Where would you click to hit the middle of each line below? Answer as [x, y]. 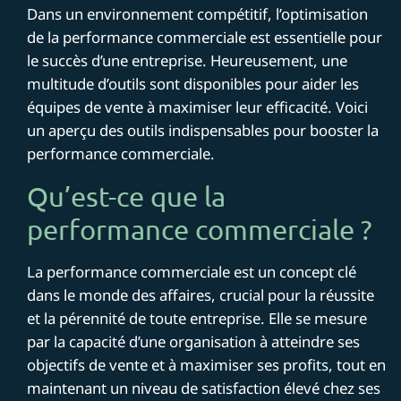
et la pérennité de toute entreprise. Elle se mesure [197, 318]
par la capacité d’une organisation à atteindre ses [194, 341]
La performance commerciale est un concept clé [192, 271]
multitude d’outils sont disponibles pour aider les [193, 83]
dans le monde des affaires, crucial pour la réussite [201, 294]
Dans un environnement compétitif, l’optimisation [198, 13]
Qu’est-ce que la [127, 196]
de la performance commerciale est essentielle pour [205, 37]
